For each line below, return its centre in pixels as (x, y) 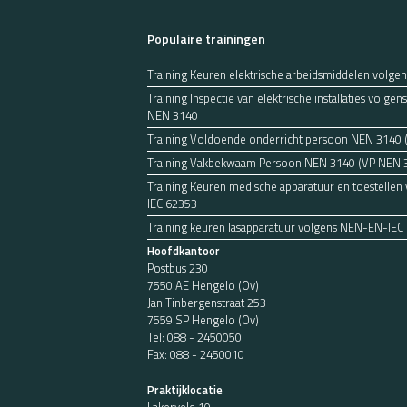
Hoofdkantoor (184, 251)
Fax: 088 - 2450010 (196, 354)
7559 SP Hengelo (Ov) (203, 320)
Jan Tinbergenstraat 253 (207, 303)
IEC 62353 (172, 203)
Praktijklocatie (185, 389)
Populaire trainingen (206, 39)
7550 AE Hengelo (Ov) (203, 285)
